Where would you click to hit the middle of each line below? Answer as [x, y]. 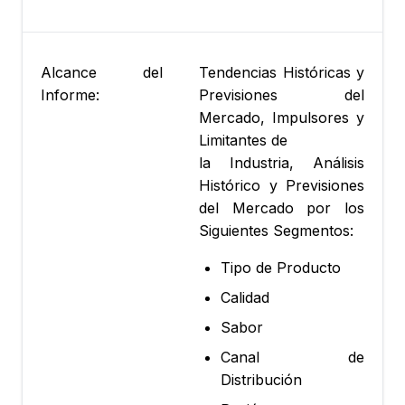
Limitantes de [243, 141]
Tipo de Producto [281, 268]
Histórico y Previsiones [282, 186]
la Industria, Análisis [282, 163]
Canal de [292, 358]
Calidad [245, 298]
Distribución [261, 380]
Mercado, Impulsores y [282, 118]
